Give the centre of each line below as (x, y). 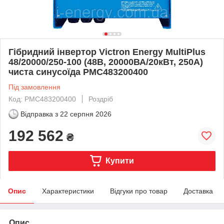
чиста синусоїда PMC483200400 (78, 72)
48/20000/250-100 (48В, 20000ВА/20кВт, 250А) (106, 62)
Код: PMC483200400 (42, 99)
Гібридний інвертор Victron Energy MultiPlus (107, 52)
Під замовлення (34, 87)
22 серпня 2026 (86, 114)
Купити (119, 160)
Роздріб (101, 99)
